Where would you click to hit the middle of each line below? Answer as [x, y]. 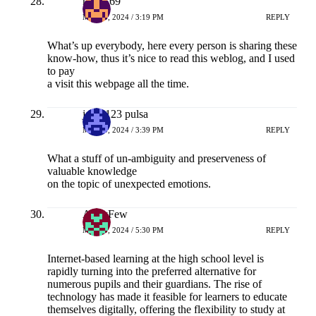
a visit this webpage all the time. [118, 84]
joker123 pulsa [115, 114]
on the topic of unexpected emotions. [129, 184]
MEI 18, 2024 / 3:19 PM [123, 17]
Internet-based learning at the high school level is [155, 259]
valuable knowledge [92, 171]
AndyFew [105, 214]
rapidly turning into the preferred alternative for [151, 272]
